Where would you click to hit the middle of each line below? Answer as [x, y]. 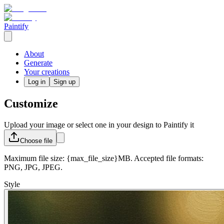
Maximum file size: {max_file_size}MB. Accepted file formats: [104, 158]
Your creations [47, 72]
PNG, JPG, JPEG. [33, 167]
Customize [31, 103]
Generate [38, 63]
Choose [32, 140]
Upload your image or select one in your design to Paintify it [99, 124]
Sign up [64, 82]
